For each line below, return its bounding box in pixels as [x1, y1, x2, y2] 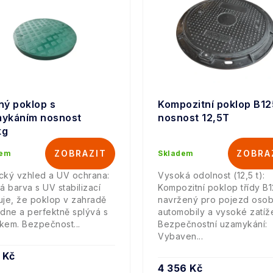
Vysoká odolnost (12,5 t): [158, 170, 265, 181]
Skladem [158, 149, 194, 158]
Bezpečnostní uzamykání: [158, 219, 268, 230]
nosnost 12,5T [158, 112, 230, 124]
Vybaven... [158, 231, 203, 242]
